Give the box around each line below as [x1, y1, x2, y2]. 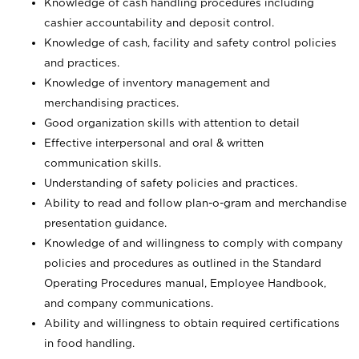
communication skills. [44, 157, 161, 168]
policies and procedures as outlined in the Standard [44, 257, 321, 268]
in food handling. [44, 337, 135, 349]
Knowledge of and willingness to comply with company [44, 237, 343, 248]
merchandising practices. [44, 97, 179, 108]
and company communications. [44, 297, 213, 309]
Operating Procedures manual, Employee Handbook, [44, 277, 326, 288]
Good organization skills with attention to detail [44, 117, 300, 128]
